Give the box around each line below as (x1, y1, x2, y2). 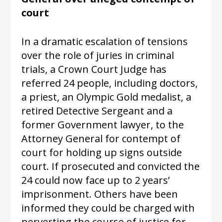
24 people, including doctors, (63, 76, 198, 90)
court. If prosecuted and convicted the (21, 159, 200, 173)
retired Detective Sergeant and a (21, 104, 172, 117)
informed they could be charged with (21, 201, 195, 215)
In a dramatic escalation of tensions (21, 34, 188, 48)
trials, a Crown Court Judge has (21, 62, 166, 76)
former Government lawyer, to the (21, 117, 184, 131)
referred (21, 76, 61, 90)
